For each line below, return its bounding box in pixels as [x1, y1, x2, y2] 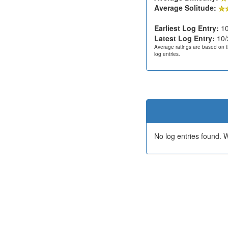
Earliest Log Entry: [154, 22, 219, 33]
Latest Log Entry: [154, 33, 215, 43]
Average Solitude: [154, 2, 216, 13]
